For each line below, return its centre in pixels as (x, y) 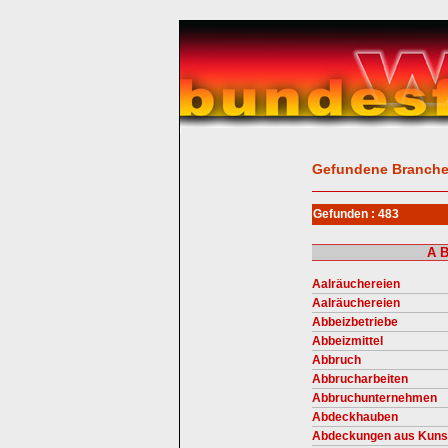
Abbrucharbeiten (360, 379)
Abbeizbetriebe (355, 322)
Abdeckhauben (355, 417)
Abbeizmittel (347, 341)
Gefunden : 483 (356, 214)
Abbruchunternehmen (374, 398)
